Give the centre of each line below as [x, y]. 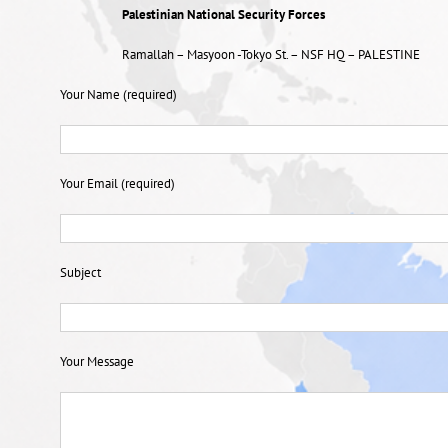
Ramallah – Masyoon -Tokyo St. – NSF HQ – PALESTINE [271, 54]
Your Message [96, 361]
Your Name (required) [118, 94]
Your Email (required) [117, 183]
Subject [80, 272]
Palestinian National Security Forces [223, 14]
